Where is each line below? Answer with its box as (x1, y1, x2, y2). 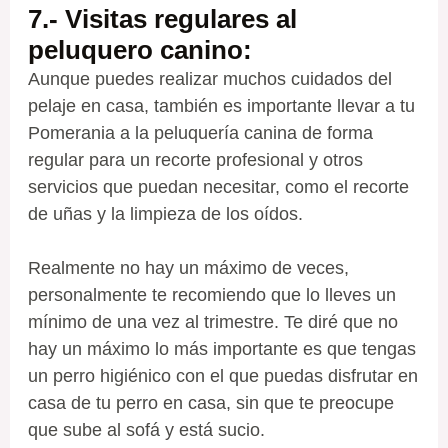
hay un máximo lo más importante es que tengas (27, 339, 416, 360)
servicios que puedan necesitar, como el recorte (27, 177, 409, 198)
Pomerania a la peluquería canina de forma (27, 123, 373, 144)
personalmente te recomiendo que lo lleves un (27, 285, 396, 306)
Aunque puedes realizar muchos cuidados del (27, 69, 392, 90)
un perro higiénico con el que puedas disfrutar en (27, 366, 418, 387)
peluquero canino (27, 35, 243, 66)
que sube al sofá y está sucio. (27, 420, 265, 441)
